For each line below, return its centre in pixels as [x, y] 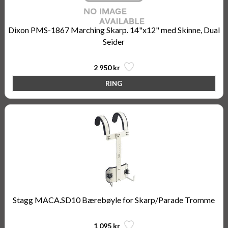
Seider [114, 41]
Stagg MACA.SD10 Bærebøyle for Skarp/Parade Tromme [114, 200]
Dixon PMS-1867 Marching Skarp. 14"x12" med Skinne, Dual [114, 30]
